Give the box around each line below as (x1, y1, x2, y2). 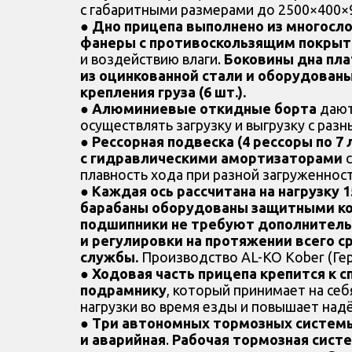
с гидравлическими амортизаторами (80, 150, 343, 167)
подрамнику (80, 282, 167, 299)
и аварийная (80, 332, 166, 348)
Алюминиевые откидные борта (92, 101, 317, 117)
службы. (80, 249, 138, 266)
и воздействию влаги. (80, 51, 224, 68)
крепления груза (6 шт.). (80, 84, 246, 101)
